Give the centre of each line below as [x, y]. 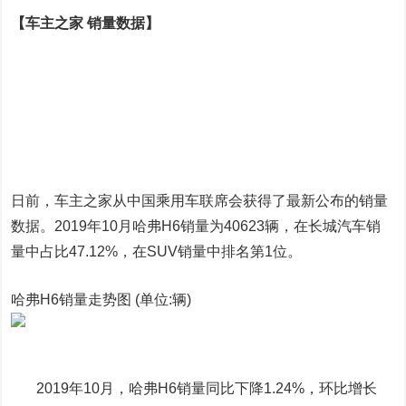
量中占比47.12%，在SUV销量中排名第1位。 [157, 251]
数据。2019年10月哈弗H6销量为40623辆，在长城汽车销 [196, 226]
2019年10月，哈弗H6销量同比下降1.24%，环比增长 [194, 388]
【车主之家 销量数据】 [86, 23]
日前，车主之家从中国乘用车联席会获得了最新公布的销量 [200, 201]
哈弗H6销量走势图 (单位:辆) [101, 300]
